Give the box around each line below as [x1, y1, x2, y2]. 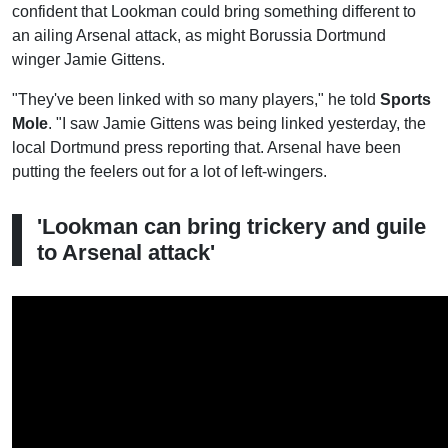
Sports [380, 91, 431, 108]
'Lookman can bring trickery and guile [37, 214, 426, 239]
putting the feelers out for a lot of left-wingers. [12, 163, 327, 180]
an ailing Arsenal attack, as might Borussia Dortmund [12, 27, 386, 44]
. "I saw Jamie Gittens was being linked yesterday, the [48, 115, 426, 132]
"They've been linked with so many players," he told [12, 91, 380, 108]
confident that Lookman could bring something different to [12, 3, 416, 20]
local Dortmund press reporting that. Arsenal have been [12, 139, 401, 156]
